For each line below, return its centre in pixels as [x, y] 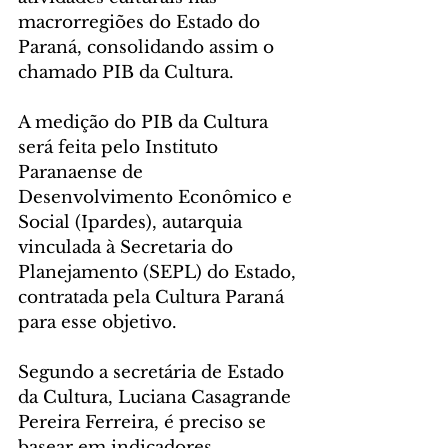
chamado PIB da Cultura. [128, 73]
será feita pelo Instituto [120, 148]
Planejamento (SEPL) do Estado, [159, 273]
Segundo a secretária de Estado [153, 373]
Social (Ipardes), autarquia [132, 223]
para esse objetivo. [100, 323]
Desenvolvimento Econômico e [157, 198]
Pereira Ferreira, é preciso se [144, 423]
